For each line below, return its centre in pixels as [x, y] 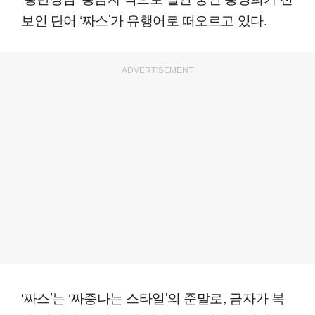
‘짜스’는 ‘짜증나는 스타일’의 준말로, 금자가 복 [153, 297]
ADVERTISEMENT [157, 71]
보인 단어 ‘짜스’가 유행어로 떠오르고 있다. [144, 20]
